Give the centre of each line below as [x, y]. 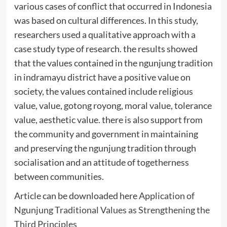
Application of [166, 195]
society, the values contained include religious [103, 91]
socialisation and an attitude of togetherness [101, 162]
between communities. [59, 176]
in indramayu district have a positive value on [102, 77]
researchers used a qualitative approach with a [105, 34]
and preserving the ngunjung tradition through [105, 148]
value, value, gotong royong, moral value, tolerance [113, 105]
